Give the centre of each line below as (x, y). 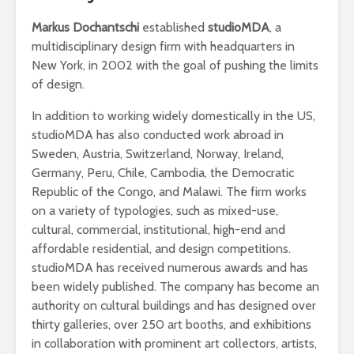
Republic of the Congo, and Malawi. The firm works (169, 192)
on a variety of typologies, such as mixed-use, (155, 211)
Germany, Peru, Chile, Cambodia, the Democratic (163, 173)
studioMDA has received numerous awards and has (170, 267)
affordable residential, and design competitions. (161, 249)
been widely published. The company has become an (175, 286)
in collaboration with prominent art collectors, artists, (174, 343)
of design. (58, 84)
